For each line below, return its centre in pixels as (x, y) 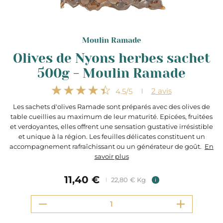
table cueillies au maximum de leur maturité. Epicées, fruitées (111, 116)
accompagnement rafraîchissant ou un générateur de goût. (107, 146)
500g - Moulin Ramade (111, 73)
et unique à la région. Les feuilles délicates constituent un (111, 136)
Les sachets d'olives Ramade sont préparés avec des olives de (111, 107)
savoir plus (111, 156)
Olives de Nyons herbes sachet (111, 58)
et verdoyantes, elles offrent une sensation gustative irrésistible (111, 126)
